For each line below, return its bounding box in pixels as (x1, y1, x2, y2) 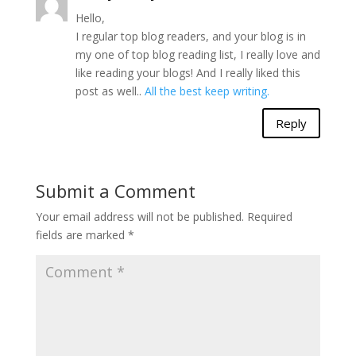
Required (246, 209, 292, 225)
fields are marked (35, 227, 128, 243)
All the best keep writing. (144, 83, 269, 99)
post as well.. (75, 83, 145, 99)
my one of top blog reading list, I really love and (75, 47, 320, 63)
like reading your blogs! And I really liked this (75, 65, 300, 81)
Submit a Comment (35, 179, 195, 203)
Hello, (75, 10, 105, 26)
